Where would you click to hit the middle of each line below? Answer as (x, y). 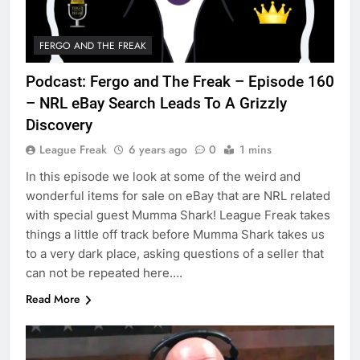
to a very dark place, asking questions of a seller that (175, 254)
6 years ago (158, 150)
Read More (53, 299)
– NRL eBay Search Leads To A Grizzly (156, 104)
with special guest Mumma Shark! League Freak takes (178, 215)
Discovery (59, 125)
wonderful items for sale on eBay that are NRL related (178, 196)
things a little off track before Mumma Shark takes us (175, 235)
